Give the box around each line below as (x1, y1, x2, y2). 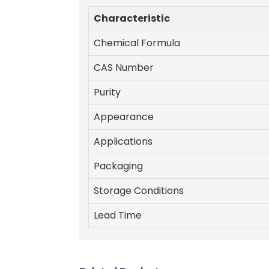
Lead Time (94, 208, 142, 223)
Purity (94, 85, 121, 100)
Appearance (94, 110, 154, 124)
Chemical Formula (94, 36, 180, 50)
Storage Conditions (94, 184, 184, 198)
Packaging (94, 159, 143, 174)
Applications (94, 134, 153, 149)
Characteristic (94, 11, 170, 26)
